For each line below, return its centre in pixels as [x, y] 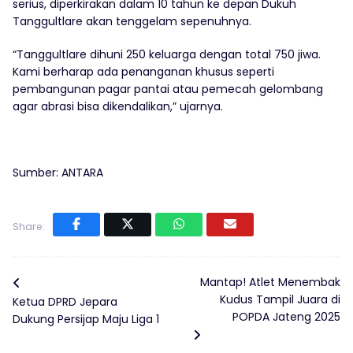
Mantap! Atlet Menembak [270, 282]
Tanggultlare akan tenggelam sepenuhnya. [132, 22]
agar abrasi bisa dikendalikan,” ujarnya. [118, 107]
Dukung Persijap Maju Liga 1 [86, 320]
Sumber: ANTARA [58, 173]
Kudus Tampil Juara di [280, 300]
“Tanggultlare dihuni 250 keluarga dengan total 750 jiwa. [167, 55]
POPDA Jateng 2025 [286, 317]
